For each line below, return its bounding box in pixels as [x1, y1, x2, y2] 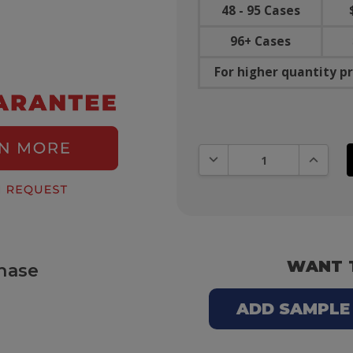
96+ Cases [230, 33, 291, 50]
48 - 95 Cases [221, 2, 300, 20]
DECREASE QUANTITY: [205, 149, 321, 165]
